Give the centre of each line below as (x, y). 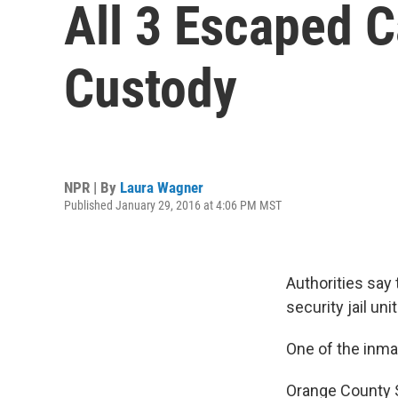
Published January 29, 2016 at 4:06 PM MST (173, 205)
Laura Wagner (162, 187)
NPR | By (92, 187)
